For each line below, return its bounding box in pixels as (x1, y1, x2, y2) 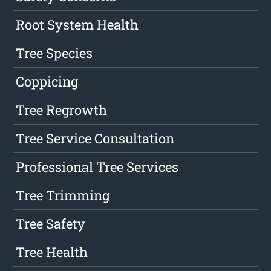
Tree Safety (16, 215, 86, 233)
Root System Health (16, 16, 139, 34)
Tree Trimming (16, 186, 110, 204)
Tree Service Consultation (16, 129, 175, 148)
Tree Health (16, 243, 88, 261)
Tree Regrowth (16, 101, 108, 119)
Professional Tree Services (16, 158, 179, 176)
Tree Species (16, 44, 93, 62)
